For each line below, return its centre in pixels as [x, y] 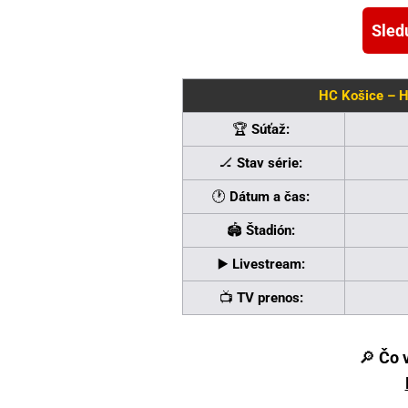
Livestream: [268, 265]
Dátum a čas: [270, 197]
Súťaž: [270, 130]
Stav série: [270, 163]
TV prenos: [270, 298]
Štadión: [270, 231]
